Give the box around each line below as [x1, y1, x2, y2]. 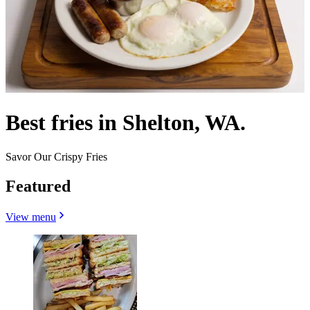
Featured [6, 176, 71, 195]
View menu [6, 210, 56, 223]
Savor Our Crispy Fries [6, 150, 107, 163]
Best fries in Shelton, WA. [6, 110, 246, 136]
